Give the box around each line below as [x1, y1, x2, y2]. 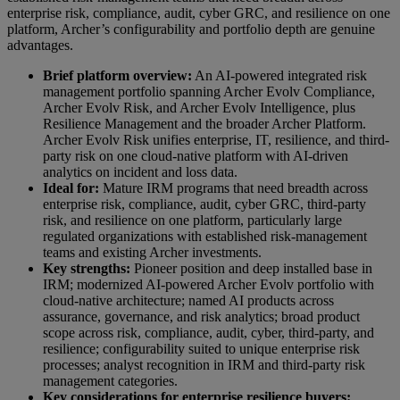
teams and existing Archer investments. [43, 245, 262, 261]
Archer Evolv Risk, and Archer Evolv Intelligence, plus [43, 100, 355, 116]
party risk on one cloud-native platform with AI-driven [43, 148, 348, 164]
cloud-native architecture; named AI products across [43, 293, 334, 309]
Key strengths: [43, 261, 130, 277]
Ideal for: [43, 180, 99, 196]
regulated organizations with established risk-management [43, 229, 367, 245]
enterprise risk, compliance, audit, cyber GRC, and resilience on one [7, 5, 390, 21]
